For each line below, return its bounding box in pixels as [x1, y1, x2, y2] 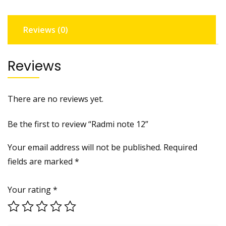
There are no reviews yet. [8, 93, 103, 104]
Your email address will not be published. [8, 141, 161, 153]
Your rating [8, 184, 53, 195]
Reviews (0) [23, 24, 68, 35]
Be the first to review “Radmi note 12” [8, 118, 148, 130]
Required [163, 141, 197, 153]
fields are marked [8, 155, 75, 167]
